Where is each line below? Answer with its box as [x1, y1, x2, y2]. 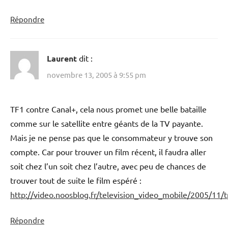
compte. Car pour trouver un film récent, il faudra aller [10, 146, 206, 157]
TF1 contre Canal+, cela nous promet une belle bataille [10, 103, 207, 114]
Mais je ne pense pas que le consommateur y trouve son [10, 132, 213, 142]
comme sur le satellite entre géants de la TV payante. [10, 118, 203, 128]
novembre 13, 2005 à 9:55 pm [47, 69, 146, 79]
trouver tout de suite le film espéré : [10, 175, 141, 185]
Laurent [47, 53, 77, 64]
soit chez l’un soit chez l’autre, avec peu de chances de [10, 160, 206, 171]
